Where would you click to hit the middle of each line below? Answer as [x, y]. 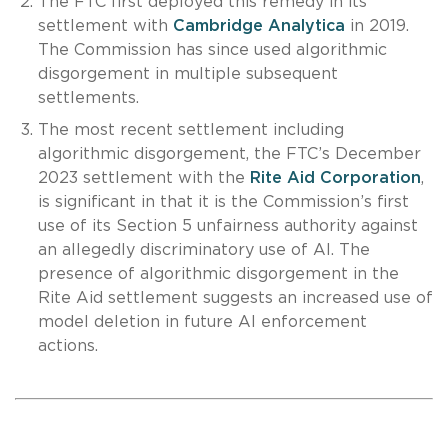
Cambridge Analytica [258, 25]
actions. [72, 345]
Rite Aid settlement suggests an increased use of [235, 297]
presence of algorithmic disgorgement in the [218, 273]
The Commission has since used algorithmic [212, 49]
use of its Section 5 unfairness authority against [227, 225]
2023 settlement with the [143, 177]
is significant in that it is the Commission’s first [223, 201]
